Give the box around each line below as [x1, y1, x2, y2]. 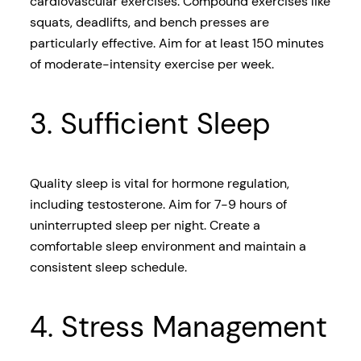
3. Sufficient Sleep [29, 105, 271, 143]
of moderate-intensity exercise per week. [29, 56, 274, 73]
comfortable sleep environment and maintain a [29, 238, 306, 255]
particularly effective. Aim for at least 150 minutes [29, 35, 324, 52]
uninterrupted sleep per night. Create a [29, 217, 260, 234]
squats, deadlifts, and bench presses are [29, 14, 269, 31]
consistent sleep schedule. [29, 259, 187, 276]
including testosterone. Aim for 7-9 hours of [29, 196, 287, 214]
